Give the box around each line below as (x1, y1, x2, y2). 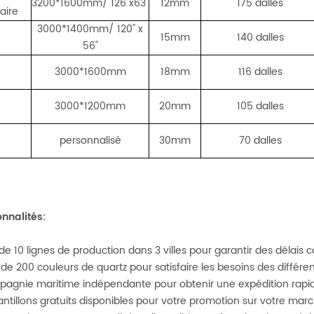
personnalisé (59, 132, 121, 149)
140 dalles (236, 29, 284, 46)
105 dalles (236, 98, 284, 114)
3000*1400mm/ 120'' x (37, 21, 144, 37)
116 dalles (238, 64, 282, 80)
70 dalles (238, 132, 282, 149)
